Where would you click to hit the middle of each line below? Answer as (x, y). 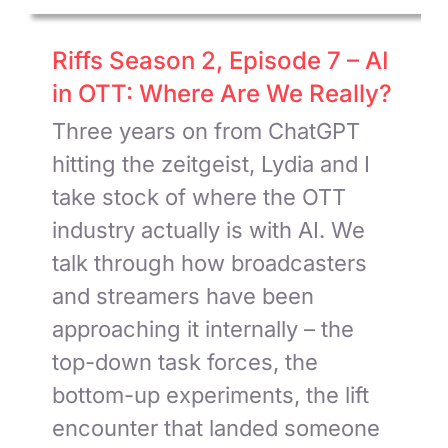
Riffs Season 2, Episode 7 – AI (221, 60)
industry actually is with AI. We (209, 229)
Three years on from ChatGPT (206, 130)
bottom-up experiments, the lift (211, 394)
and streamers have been (183, 295)
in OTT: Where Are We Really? (222, 93)
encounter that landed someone (216, 427)
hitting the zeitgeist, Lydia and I (211, 163)
